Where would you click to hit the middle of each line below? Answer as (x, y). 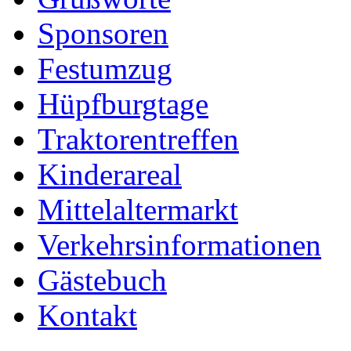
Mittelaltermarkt (138, 210)
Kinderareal (110, 175)
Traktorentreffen (138, 139)
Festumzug (105, 69)
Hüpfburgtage (123, 104)
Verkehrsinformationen (179, 245)
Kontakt (87, 316)
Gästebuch (102, 280)
